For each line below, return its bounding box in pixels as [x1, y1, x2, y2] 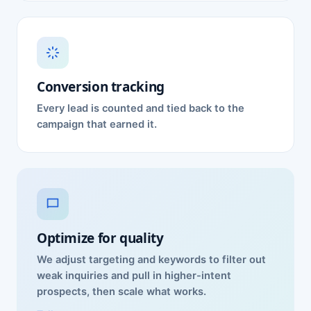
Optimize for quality [37, 229, 164, 247]
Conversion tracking [37, 78, 165, 96]
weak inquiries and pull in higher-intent [37, 269, 231, 282]
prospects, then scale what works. [37, 285, 206, 298]
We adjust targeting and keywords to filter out [37, 253, 266, 266]
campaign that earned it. [37, 118, 157, 131]
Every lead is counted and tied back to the [37, 102, 244, 115]
